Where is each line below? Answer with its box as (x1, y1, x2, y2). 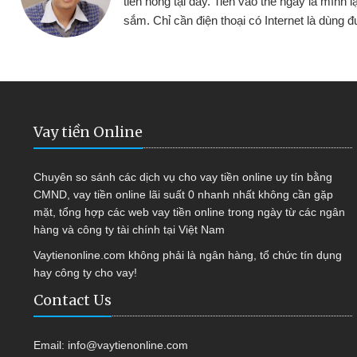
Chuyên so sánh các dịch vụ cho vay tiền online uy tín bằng (33, 171, 332, 184)
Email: (33, 339, 68, 352)
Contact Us (33, 291, 112, 310)
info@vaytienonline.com (68, 339, 188, 352)
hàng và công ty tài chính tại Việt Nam (33, 223, 225, 237)
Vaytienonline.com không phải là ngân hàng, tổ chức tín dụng (33, 249, 342, 262)
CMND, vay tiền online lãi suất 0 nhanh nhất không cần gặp (33, 188, 333, 202)
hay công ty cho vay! (33, 266, 137, 280)
